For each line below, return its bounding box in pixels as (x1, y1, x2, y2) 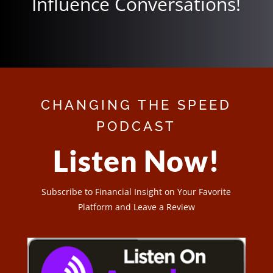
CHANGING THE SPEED (41, 96, 232, 113)
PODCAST (96, 118, 177, 134)
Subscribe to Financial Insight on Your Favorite (41, 185, 232, 197)
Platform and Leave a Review (77, 200, 195, 213)
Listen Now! (52, 143, 220, 178)
